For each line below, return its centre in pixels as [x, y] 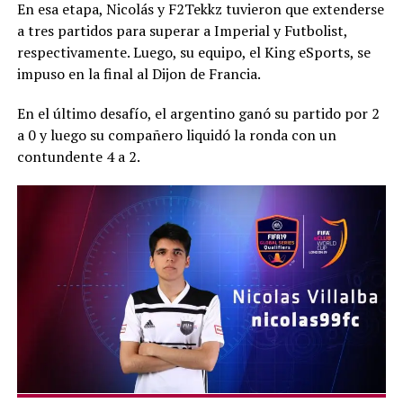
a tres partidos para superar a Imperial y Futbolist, [182, 30]
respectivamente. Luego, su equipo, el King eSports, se [193, 52]
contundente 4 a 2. [78, 156]
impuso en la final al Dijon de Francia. [139, 73]
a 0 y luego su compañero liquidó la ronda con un [176, 134]
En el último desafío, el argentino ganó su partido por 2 [198, 113]
